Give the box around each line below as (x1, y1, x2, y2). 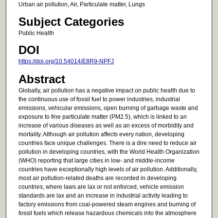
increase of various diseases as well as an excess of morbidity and (18, 122, 194, 129)
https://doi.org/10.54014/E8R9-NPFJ (18, 58, 114, 65)
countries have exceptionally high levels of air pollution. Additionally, (18, 165, 198, 173)
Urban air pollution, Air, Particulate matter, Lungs (18, 1, 145, 8)
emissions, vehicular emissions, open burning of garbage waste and (18, 104, 198, 111)
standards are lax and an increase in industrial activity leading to (18, 192, 188, 199)
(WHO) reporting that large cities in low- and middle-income (18, 157, 175, 164)
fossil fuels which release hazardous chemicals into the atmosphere (18, 209, 197, 217)
